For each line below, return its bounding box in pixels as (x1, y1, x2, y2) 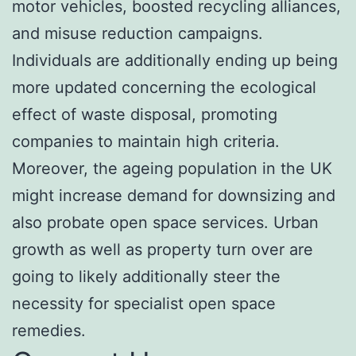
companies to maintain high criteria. (12, 131, 280, 151)
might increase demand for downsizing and (12, 185, 335, 205)
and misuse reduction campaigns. (12, 23, 263, 43)
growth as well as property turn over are (12, 239, 313, 259)
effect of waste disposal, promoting (12, 104, 277, 124)
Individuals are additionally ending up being (12, 50, 338, 70)
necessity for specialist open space (12, 293, 276, 313)
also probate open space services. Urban (12, 212, 319, 232)
